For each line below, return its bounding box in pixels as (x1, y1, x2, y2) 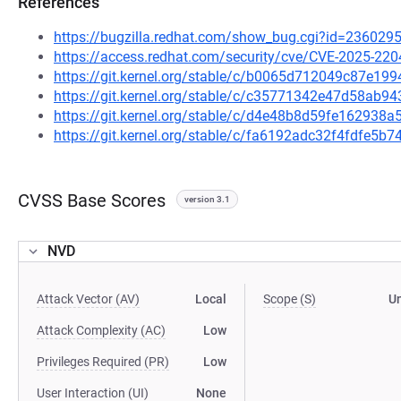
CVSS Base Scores (18, 190, 166, 211)
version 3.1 (184, 194, 230, 204)
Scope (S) (263, 292, 317, 306)
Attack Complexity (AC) (37, 323, 166, 337)
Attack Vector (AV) (37, 292, 140, 306)
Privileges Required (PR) (37, 354, 169, 369)
